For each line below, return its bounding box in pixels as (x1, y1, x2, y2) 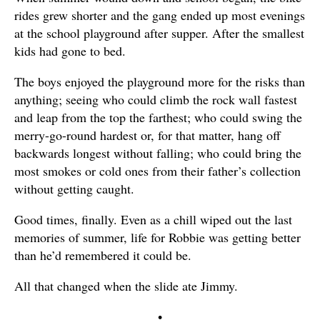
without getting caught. (14, 180, 134, 197)
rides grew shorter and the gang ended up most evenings (14, 6, 305, 24)
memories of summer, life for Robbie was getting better (14, 229, 301, 246)
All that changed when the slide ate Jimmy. (14, 277, 238, 294)
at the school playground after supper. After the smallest (14, 24, 304, 41)
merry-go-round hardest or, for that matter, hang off (14, 126, 281, 144)
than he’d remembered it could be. (14, 246, 191, 264)
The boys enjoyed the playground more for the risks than (14, 73, 305, 90)
